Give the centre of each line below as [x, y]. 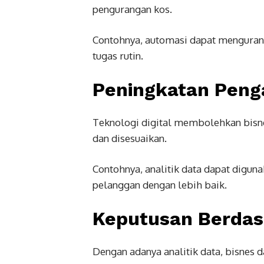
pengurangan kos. [132, 9]
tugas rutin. [118, 55]
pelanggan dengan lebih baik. [160, 184]
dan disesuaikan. [130, 138]
